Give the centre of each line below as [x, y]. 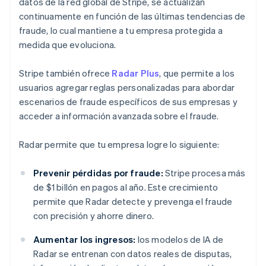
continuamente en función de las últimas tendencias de [132, 16]
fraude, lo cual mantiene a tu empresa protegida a [121, 31]
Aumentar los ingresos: [85, 240]
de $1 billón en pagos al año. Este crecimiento [126, 187]
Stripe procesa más [204, 173]
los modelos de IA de [180, 240]
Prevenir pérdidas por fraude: [98, 173]
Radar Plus [136, 73]
